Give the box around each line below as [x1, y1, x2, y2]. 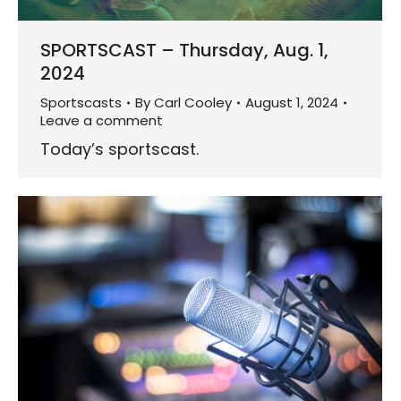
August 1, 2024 [245, 93, 338, 113]
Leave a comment [40, 111, 163, 131]
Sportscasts [40, 93, 122, 113]
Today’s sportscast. [40, 138, 199, 161]
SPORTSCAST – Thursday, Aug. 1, [40, 38, 328, 64]
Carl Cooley [154, 93, 232, 113]
